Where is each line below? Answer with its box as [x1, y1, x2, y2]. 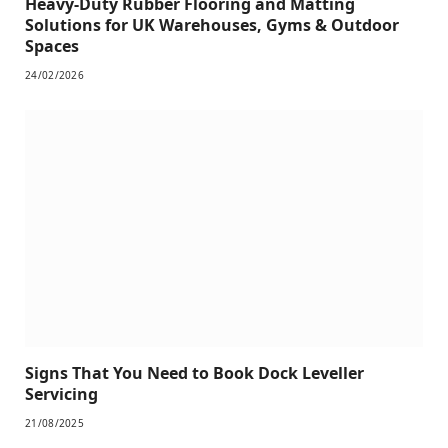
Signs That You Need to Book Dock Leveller [25, 361, 364, 384]
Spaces [25, 34, 79, 57]
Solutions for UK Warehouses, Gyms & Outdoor [25, 13, 399, 36]
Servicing [25, 382, 98, 405]
